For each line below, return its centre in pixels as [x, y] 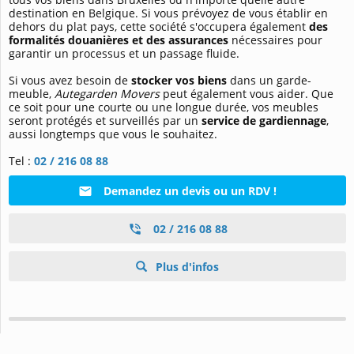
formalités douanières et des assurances [119, 40]
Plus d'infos [186, 267]
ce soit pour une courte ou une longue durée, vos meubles [164, 107]
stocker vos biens [179, 81]
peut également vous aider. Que [247, 94]
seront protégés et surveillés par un [105, 121]
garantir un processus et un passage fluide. [124, 54]
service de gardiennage [264, 121]
